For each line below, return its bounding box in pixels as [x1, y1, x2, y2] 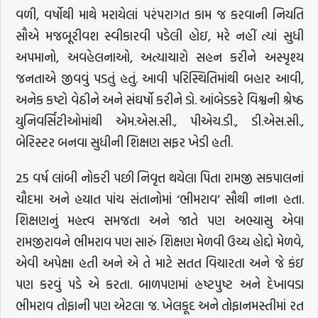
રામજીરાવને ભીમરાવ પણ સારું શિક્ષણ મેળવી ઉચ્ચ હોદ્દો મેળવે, [16, 231, 304, 251]
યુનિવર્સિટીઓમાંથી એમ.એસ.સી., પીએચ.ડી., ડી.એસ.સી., [16, 111, 304, 131]
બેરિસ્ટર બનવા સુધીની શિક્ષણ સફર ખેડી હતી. [16, 132, 234, 152]
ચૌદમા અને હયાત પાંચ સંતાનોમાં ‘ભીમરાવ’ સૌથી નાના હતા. [16, 189, 304, 209]
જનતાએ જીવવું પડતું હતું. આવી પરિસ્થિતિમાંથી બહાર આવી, [16, 68, 304, 88]
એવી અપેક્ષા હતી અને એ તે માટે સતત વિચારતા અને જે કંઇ [16, 253, 304, 273]
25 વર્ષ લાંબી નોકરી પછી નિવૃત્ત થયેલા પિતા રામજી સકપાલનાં [16, 168, 304, 187]
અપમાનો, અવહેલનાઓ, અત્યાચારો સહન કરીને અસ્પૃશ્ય [16, 47, 304, 67]
